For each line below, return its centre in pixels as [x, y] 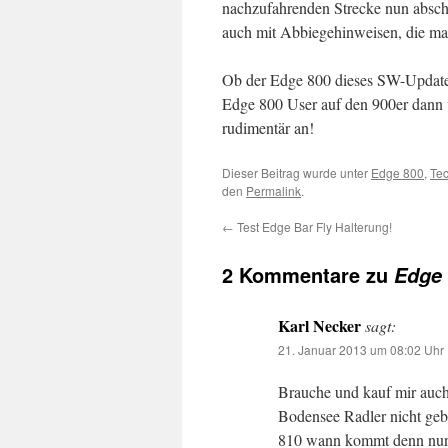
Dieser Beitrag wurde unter [296, 172]
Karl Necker [319, 325]
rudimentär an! [268, 127]
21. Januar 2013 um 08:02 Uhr [361, 349]
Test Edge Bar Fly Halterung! [313, 226]
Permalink [273, 190]
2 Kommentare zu [308, 274]
